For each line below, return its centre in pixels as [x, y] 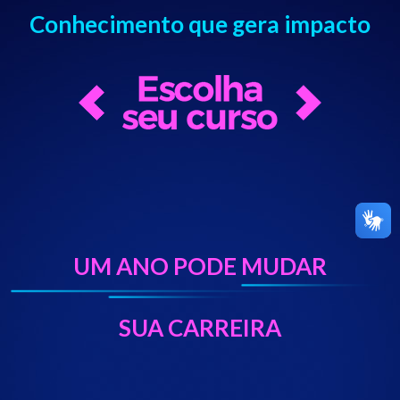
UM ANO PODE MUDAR [200, 266]
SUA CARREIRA [200, 328]
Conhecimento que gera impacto [200, 24]
